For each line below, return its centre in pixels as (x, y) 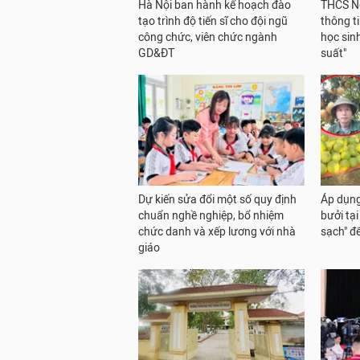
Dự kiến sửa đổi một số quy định (217, 200)
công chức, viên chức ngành (208, 38)
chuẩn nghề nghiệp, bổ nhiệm (211, 216)
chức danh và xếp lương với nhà (217, 232)
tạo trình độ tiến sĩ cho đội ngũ (213, 22)
